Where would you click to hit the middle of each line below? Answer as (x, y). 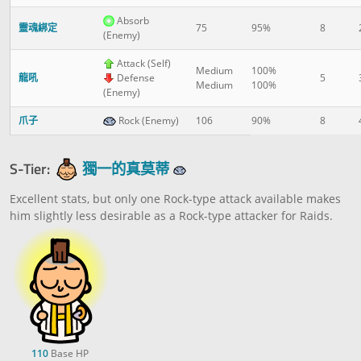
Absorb (132, 20)
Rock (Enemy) (147, 120)
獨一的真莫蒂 (126, 168)
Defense (135, 77)
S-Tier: (30, 168)
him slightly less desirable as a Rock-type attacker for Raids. (171, 215)
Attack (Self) (143, 63)
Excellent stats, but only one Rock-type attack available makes (175, 198)
